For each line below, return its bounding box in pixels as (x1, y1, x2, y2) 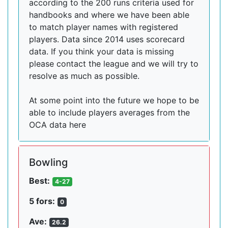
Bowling (29, 156, 68, 168)
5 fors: (29, 196, 55, 206)
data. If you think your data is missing (29, 46, 174, 56)
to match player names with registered (29, 22, 178, 32)
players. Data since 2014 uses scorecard (29, 34, 185, 44)
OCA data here (29, 120, 86, 130)
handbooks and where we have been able (29, 10, 189, 20)
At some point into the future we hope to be (29, 95, 199, 105)
